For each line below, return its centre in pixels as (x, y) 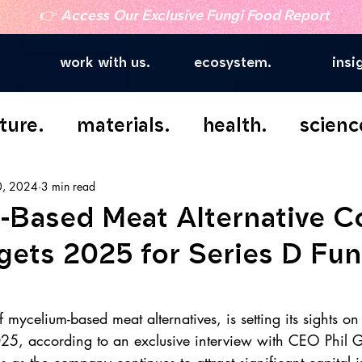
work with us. (105, 62)
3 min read (68, 186)
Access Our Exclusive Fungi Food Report (195, 15)
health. (235, 124)
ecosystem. (233, 62)
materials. (124, 124)
